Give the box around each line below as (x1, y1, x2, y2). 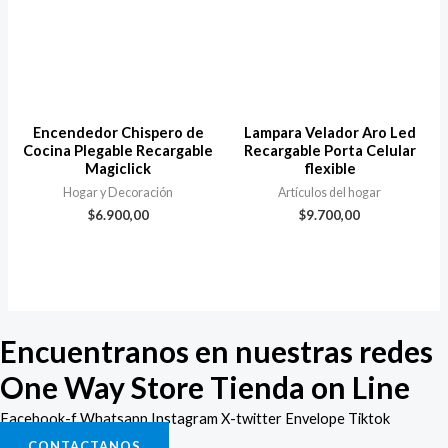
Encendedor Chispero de (32, 123, 204, 141)
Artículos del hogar (278, 184, 382, 200)
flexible (303, 159, 356, 177)
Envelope (285, 410, 345, 428)
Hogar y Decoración (63, 184, 174, 200)
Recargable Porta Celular (243, 141, 416, 159)
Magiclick (85, 159, 152, 177)
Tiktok (348, 410, 390, 428)
